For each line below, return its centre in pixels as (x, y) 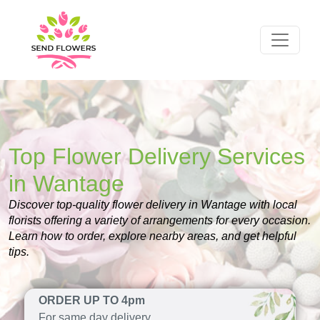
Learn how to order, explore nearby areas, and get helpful (152, 236)
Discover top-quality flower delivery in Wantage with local (153, 205)
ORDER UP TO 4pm (91, 300)
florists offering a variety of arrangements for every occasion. (160, 220)
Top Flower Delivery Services (157, 156)
